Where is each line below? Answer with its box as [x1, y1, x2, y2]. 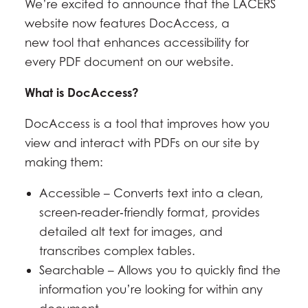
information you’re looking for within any [39, 282, 263, 296]
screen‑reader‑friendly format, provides [39, 205, 261, 219]
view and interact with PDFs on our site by [25, 135, 259, 150]
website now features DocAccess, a [25, 16, 230, 30]
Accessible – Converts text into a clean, [39, 186, 264, 200]
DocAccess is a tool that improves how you [25, 116, 269, 131]
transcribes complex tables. [39, 243, 196, 258]
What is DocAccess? [25, 85, 139, 100]
